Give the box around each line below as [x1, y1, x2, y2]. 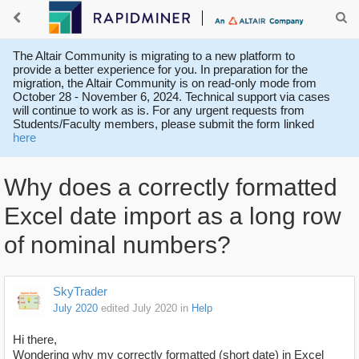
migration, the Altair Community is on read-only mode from [13, 76, 317, 90]
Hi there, [13, 333, 57, 347]
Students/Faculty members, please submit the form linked [13, 117, 314, 131]
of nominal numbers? [4, 232, 231, 259]
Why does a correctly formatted [4, 174, 337, 201]
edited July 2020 [101, 302, 177, 315]
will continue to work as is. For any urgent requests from [13, 103, 305, 117]
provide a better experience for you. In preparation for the [13, 63, 308, 76]
